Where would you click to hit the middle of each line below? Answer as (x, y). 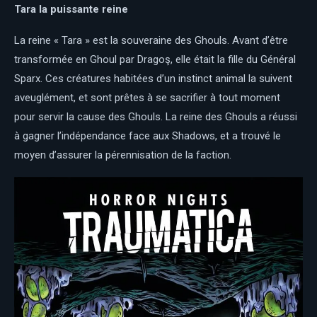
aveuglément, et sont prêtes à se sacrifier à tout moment (147, 98)
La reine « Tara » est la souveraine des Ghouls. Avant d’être (151, 41)
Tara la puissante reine (71, 10)
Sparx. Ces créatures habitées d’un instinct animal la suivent (153, 79)
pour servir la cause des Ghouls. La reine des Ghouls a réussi (156, 117)
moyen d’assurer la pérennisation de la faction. (123, 155)
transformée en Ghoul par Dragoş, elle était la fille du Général (155, 60)
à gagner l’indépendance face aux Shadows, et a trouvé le (148, 136)
